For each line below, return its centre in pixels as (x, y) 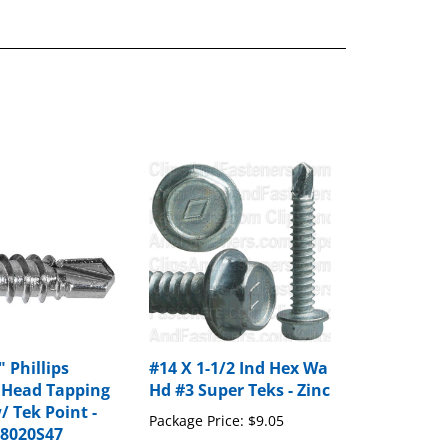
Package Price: (196, 402)
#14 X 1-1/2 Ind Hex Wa (238, 349)
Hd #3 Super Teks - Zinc (239, 371)
